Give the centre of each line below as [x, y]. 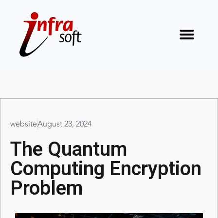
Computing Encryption [106, 169]
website [24, 124]
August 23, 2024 [64, 124]
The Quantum [69, 149]
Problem [46, 188]
